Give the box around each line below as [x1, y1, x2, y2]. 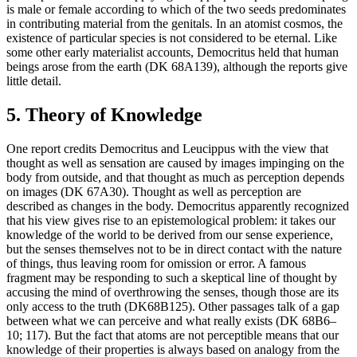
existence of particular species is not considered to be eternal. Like [6, 31, 337, 45]
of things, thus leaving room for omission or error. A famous [6, 256, 306, 270]
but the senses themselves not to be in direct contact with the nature [6, 241, 342, 256]
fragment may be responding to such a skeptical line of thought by [6, 270, 337, 284]
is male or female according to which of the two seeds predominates [6, 2, 346, 17]
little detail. [6, 74, 61, 88]
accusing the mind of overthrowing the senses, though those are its [6, 284, 339, 299]
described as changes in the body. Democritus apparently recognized [6, 198, 349, 213]
